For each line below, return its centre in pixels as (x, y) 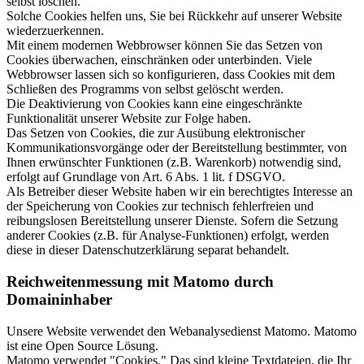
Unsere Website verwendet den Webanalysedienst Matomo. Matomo (182, 331)
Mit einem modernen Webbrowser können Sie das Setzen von (165, 45)
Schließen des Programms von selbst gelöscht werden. (145, 89)
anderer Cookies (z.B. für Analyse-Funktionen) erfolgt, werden (168, 236)
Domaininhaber (59, 299)
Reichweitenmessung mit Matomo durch (140, 281)
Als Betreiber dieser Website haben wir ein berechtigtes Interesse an (180, 192)
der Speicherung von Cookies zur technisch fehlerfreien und (160, 206)
